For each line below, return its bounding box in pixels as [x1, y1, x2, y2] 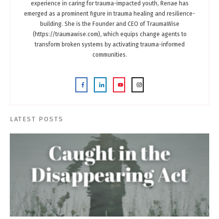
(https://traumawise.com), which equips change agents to [32, 30, 187, 38]
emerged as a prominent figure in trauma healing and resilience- [24, 10, 195, 17]
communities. [92, 51, 127, 58]
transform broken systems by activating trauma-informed [34, 41, 185, 48]
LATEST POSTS [10, 115, 64, 123]
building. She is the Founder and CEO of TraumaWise [40, 20, 179, 27]
